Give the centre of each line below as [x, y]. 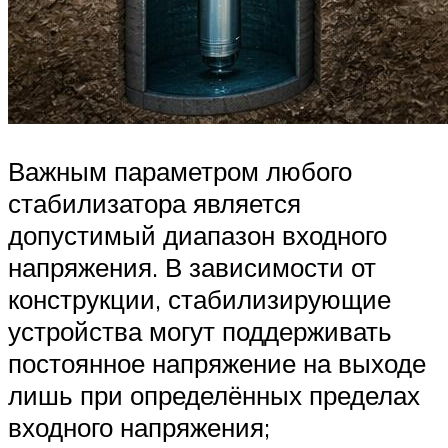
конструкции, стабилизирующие [199, 299]
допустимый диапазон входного [197, 235]
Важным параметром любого [180, 171]
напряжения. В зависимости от [192, 267]
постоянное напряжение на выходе [217, 363]
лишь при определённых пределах [214, 395]
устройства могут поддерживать [200, 331]
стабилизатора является [154, 203]
